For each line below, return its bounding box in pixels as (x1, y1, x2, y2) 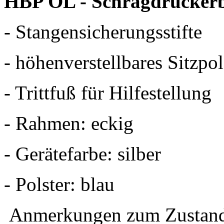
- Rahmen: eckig (4, 112, 133, 134)
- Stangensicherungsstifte (4, 20, 202, 42)
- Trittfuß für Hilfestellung (4, 81, 211, 103)
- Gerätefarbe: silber (4, 142, 161, 164)
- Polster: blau (4, 173, 114, 195)
